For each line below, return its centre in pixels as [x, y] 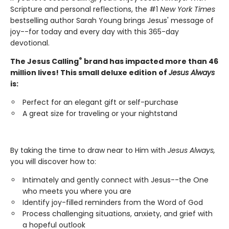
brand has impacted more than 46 [150, 62]
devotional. [31, 43]
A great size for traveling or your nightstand [100, 114]
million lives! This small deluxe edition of [89, 73]
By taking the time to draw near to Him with [89, 151]
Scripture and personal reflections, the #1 [85, 9]
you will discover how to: [53, 162]
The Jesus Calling [44, 62]
